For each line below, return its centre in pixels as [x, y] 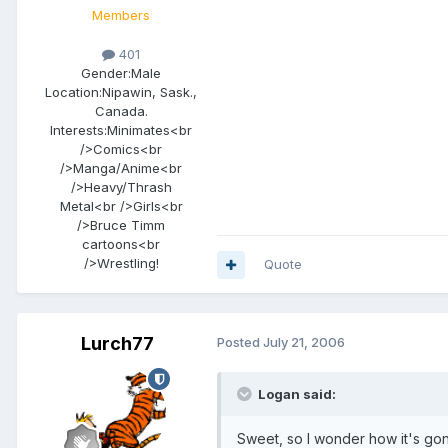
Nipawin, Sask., [149, 92]
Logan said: [297, 394]
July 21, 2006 [304, 342]
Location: [73, 92]
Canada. [121, 111]
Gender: [106, 73]
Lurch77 [117, 344]
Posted [240, 342]
